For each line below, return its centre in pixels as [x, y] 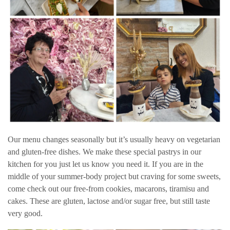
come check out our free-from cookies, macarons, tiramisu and [108, 189]
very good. [25, 214]
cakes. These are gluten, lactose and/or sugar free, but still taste [109, 201]
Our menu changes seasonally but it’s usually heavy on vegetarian [114, 140]
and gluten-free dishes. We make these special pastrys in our [104, 152]
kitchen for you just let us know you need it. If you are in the [106, 164]
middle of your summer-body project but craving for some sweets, [114, 177]
